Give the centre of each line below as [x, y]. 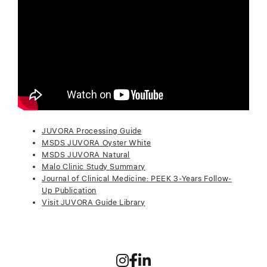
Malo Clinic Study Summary [94, 167]
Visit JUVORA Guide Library [94, 203]
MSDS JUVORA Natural [86, 155]
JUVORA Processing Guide [92, 131]
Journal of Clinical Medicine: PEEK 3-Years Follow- [137, 179]
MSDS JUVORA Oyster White [97, 143]
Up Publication [69, 191]
